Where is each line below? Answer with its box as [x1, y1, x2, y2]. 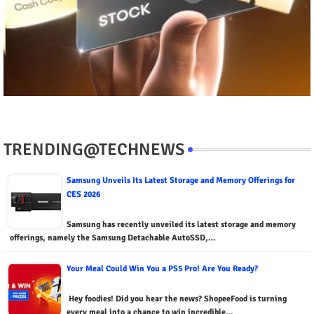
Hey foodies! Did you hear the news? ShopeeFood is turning [67, 294, 287, 305]
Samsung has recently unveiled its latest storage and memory [67, 219, 296, 231]
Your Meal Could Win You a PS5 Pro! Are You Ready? [67, 264, 258, 275]
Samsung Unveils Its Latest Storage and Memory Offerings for [67, 175, 295, 186]
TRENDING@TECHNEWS [4, 139, 184, 161]
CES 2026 [67, 189, 100, 200]
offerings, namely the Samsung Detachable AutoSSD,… [10, 233, 215, 244]
